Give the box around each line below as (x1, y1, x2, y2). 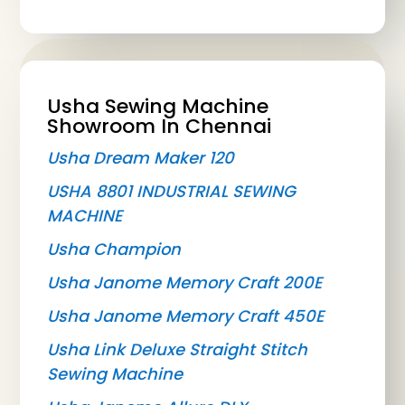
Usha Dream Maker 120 (47, 146, 235, 170)
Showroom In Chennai (47, 112, 272, 141)
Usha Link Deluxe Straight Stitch (47, 338, 308, 362)
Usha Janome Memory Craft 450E (47, 305, 325, 328)
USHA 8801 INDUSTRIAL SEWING (47, 180, 297, 203)
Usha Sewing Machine (47, 92, 269, 121)
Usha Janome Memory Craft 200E (47, 271, 323, 295)
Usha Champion (47, 238, 182, 261)
